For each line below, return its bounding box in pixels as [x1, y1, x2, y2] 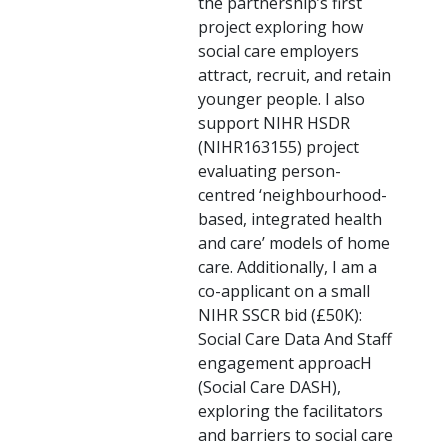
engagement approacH [198, 352, 372, 375]
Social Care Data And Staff [198, 328, 392, 351]
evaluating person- [198, 160, 341, 183]
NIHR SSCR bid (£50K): [198, 304, 362, 327]
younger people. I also [198, 88, 365, 111]
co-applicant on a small [198, 280, 370, 303]
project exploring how [198, 16, 363, 39]
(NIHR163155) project [198, 136, 359, 159]
